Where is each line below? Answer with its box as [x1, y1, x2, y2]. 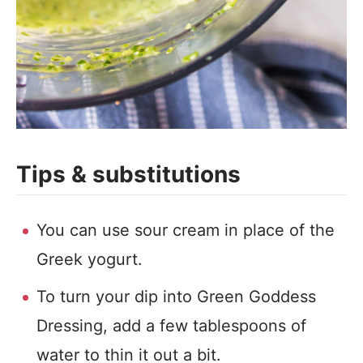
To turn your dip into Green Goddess [36, 287, 316, 306]
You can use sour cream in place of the [36, 220, 335, 240]
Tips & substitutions [16, 160, 241, 188]
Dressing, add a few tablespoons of [36, 316, 306, 335]
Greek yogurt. [36, 250, 143, 269]
